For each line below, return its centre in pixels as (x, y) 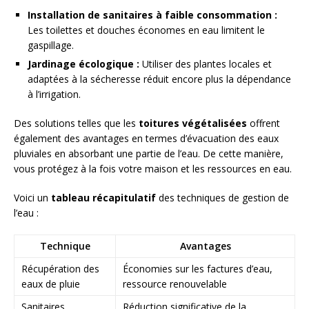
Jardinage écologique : (83, 64)
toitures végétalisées (193, 123)
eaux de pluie (51, 284)
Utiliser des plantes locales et (206, 64)
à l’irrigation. (54, 94)
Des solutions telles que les (76, 123)
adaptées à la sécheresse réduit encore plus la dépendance (159, 79)
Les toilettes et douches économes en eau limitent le (146, 30)
